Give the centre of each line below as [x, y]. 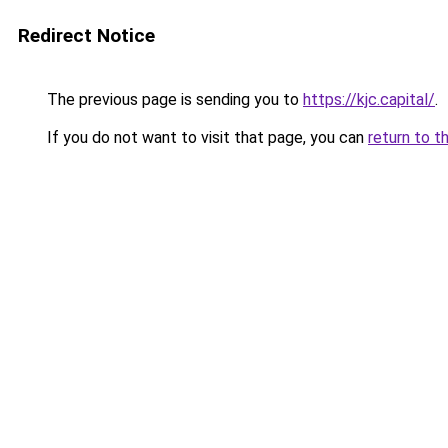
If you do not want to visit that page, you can [205, 137]
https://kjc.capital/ [369, 99]
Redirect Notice [86, 35]
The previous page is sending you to [173, 99]
